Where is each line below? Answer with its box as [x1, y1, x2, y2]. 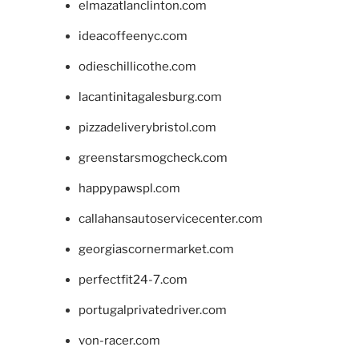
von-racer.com [78, 333, 160, 349]
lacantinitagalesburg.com [78, 90, 222, 105]
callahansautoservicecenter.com [78, 212, 263, 227]
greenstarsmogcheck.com [78, 151, 228, 166]
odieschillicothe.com [78, 59, 196, 75]
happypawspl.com [78, 181, 180, 196]
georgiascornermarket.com [78, 242, 234, 257]
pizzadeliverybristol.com [78, 120, 216, 135]
